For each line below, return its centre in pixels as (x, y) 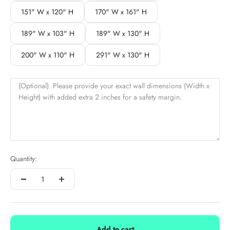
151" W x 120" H (47, 12)
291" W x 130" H (123, 55)
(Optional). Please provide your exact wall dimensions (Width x (114, 86)
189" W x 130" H (123, 33)
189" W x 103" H (48, 33)
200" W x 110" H (48, 55)
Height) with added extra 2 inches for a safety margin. (100, 97)
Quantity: (24, 159)
